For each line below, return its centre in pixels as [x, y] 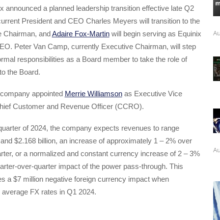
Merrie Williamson [93, 94]
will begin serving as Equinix [155, 33]
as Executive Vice [152, 94]
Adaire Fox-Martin [81, 33]
